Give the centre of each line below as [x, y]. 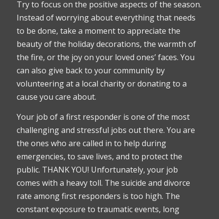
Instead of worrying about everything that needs [106, 18]
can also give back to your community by [90, 71]
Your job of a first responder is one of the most [103, 117]
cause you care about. [56, 97]
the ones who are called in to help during [91, 143]
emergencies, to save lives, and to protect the [99, 157]
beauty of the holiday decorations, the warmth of [106, 44]
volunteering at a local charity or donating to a [101, 84]
